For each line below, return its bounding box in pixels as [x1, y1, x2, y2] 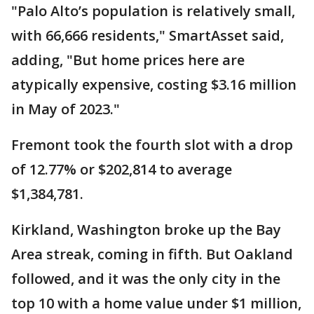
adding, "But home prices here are [11, 50, 245, 70]
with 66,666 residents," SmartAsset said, [11, 26, 284, 46]
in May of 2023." [11, 100, 120, 119]
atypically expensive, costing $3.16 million [11, 75, 296, 95]
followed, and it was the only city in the [11, 269, 280, 289]
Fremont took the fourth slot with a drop [11, 135, 293, 155]
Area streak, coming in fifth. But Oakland [11, 245, 293, 264]
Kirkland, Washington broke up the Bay [11, 220, 281, 240]
